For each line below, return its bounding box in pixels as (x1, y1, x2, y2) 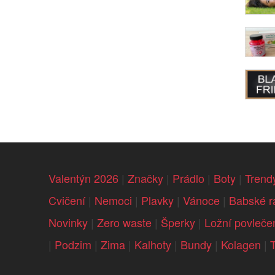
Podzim (54, 236, 91, 253)
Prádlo (172, 170, 204, 187)
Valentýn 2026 (48, 170, 118, 187)
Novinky (48, 214, 88, 231)
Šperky (160, 214, 195, 231)
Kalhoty (134, 236, 171, 253)
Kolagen (220, 236, 261, 253)
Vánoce (182, 192, 220, 209)
